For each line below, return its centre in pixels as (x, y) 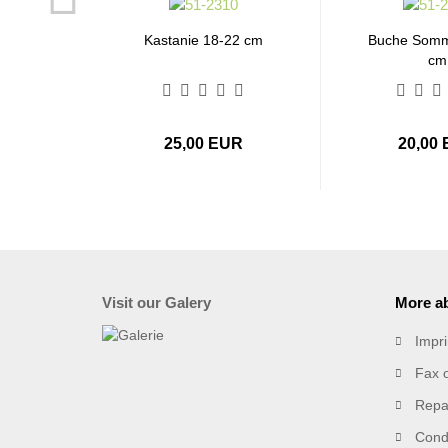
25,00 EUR (203, 143)
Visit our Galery (156, 302)
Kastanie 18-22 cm (203, 40)
